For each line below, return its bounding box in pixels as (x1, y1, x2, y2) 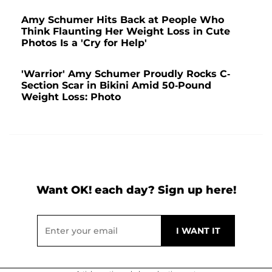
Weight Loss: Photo (21, 90, 121, 103)
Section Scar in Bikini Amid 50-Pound (21, 79, 211, 91)
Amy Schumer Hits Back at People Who (21, 13, 224, 25)
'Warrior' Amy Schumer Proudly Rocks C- (21, 67, 230, 80)
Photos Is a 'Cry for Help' (21, 36, 147, 49)
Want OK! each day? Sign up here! (36, 183, 236, 197)
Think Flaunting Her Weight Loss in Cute (21, 25, 230, 37)
